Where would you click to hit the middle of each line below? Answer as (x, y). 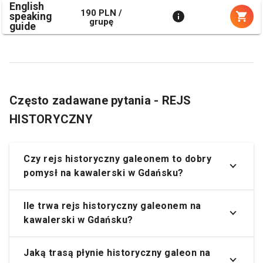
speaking (31, 16)
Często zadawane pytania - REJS (100, 100)
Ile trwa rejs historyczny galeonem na (112, 205)
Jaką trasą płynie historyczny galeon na (117, 252)
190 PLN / (101, 13)
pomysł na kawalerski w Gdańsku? (104, 173)
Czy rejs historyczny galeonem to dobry (117, 159)
